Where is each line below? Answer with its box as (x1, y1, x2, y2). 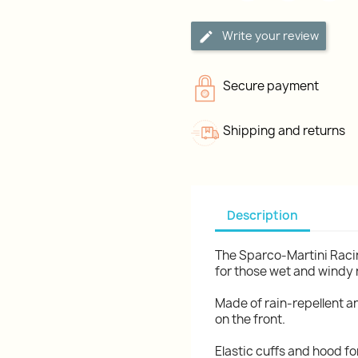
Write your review (222, 28, 319, 43)
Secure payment (223, 78, 319, 94)
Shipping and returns (223, 122, 345, 139)
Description (227, 206, 298, 224)
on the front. (215, 311, 285, 328)
